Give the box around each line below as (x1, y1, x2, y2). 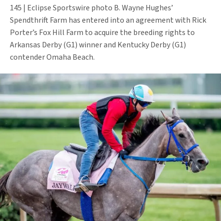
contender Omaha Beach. (10, 52, 96, 63)
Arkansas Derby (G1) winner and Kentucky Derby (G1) (10, 39, 186, 51)
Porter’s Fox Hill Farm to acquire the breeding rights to (10, 27, 195, 38)
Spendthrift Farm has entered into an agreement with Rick (10, 15, 206, 26)
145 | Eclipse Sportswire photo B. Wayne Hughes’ (10, 2, 173, 14)
